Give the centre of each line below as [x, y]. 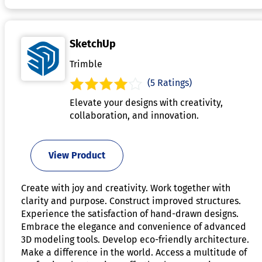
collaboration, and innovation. [134, 115]
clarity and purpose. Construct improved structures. [131, 201]
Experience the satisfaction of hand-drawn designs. [130, 213]
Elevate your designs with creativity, [146, 102]
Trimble [86, 64]
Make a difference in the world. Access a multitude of [134, 252]
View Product [77, 155]
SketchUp [93, 44]
